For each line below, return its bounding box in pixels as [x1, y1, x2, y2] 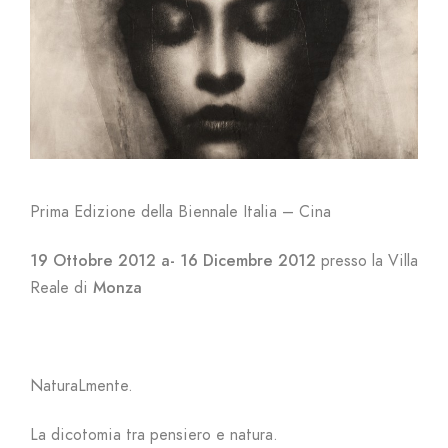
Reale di [30, 277, 93, 300]
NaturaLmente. [30, 375, 133, 398]
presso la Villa [316, 250, 418, 273]
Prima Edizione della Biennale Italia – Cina [30, 201, 331, 224]
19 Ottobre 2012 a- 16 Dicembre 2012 [30, 250, 316, 273]
